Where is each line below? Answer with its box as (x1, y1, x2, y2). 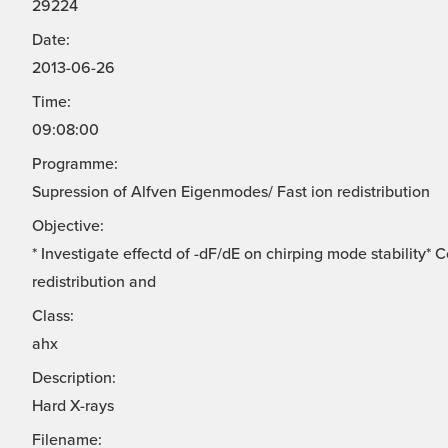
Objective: (32, 216, 104, 237)
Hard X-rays (32, 396, 114, 417)
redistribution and (32, 272, 156, 293)
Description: (32, 368, 116, 389)
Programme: (32, 154, 118, 175)
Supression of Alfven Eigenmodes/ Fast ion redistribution (32, 182, 430, 203)
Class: (32, 306, 74, 327)
